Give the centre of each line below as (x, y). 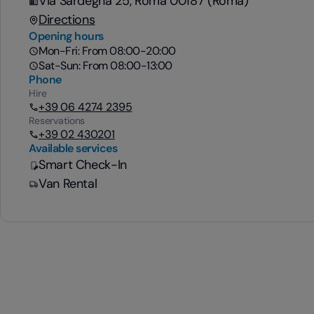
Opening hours (66, 36)
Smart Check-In (83, 165)
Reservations (57, 121)
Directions (67, 20)
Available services (73, 148)
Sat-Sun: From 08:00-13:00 (105, 66)
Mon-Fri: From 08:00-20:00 (107, 51)
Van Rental (68, 184)
